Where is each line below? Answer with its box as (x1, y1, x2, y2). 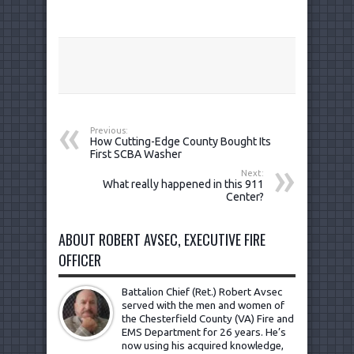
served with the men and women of (122, 299, 284, 311)
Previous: (90, 125, 128, 135)
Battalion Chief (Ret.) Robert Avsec (122, 285, 282, 298)
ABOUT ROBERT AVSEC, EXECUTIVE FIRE (58, 228, 265, 250)
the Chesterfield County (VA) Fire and (122, 312, 294, 325)
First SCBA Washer (90, 147, 182, 160)
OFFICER (58, 249, 101, 270)
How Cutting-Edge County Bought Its (90, 134, 271, 148)
